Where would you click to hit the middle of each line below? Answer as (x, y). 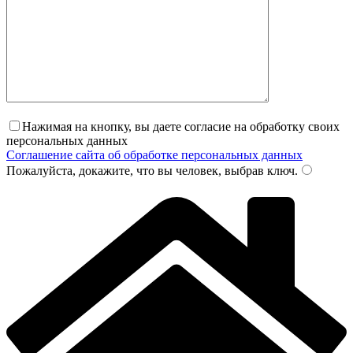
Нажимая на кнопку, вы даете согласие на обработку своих (181, 127)
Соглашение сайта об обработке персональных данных (154, 155)
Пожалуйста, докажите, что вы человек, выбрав (135, 171)
